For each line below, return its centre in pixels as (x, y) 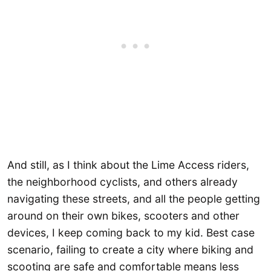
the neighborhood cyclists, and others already (122, 181)
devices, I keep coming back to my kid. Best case (131, 232)
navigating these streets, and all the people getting (134, 198)
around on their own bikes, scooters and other (123, 215)
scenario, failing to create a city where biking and (130, 249)
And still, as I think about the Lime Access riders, (128, 165)
